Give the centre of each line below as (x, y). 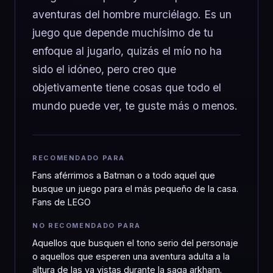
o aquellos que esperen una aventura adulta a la (131, 256)
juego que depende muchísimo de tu (123, 33)
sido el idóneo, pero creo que (104, 69)
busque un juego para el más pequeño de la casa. (135, 189)
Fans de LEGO (62, 202)
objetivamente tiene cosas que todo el (127, 87)
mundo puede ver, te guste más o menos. (135, 106)
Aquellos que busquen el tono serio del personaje (135, 243)
